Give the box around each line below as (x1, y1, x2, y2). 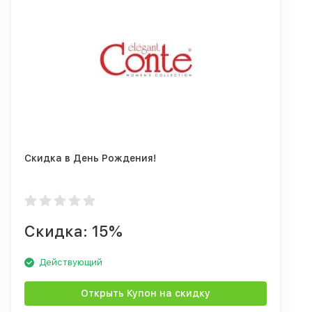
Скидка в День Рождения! (24, 153, 156, 164)
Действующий (39, 257, 102, 267)
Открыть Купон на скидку (81, 288, 210, 299)
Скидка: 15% (24, 222, 123, 240)
